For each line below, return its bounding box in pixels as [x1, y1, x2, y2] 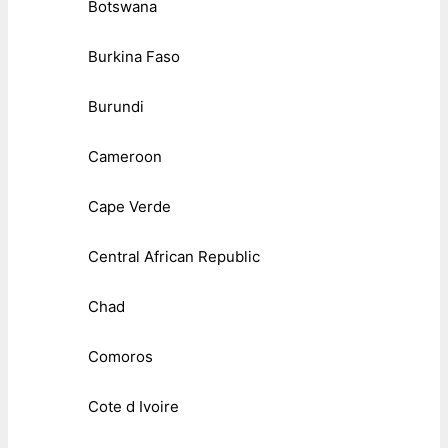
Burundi [88, 97, 144, 117]
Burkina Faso [88, 47, 180, 67]
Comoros [88, 347, 153, 367]
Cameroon [88, 147, 162, 167]
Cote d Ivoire [88, 397, 179, 417]
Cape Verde [88, 197, 171, 217]
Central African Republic [88, 247, 260, 267]
